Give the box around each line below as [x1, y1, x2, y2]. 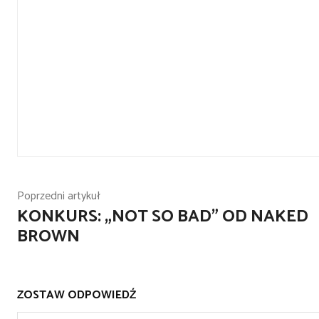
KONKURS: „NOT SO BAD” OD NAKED [17, 203, 308, 231]
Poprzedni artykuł [17, 187, 100, 206]
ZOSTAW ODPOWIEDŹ [17, 286, 136, 305]
